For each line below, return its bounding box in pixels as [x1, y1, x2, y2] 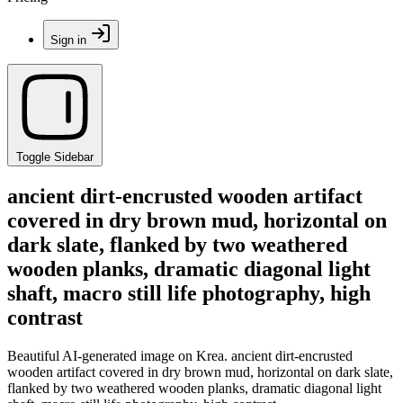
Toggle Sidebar [16, 150, 94, 164]
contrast [7, 305, 83, 329]
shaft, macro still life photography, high [7, 281, 371, 305]
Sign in [50, 33, 86, 47]
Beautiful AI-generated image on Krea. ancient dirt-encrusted [7, 347, 353, 363]
